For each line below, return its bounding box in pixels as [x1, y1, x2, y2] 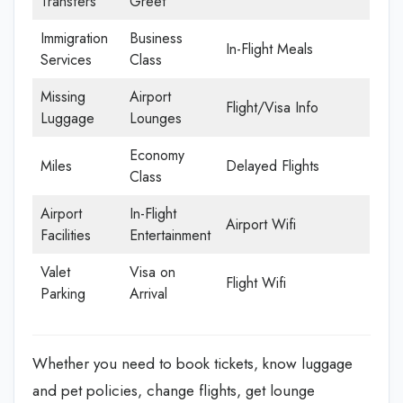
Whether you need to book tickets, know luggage [32, 353, 353, 374]
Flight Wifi [226, 273, 286, 293]
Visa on [130, 262, 175, 282]
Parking [40, 283, 85, 304]
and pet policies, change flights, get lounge [32, 380, 315, 401]
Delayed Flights [226, 156, 319, 176]
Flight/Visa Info [226, 97, 318, 118]
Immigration [40, 28, 108, 49]
